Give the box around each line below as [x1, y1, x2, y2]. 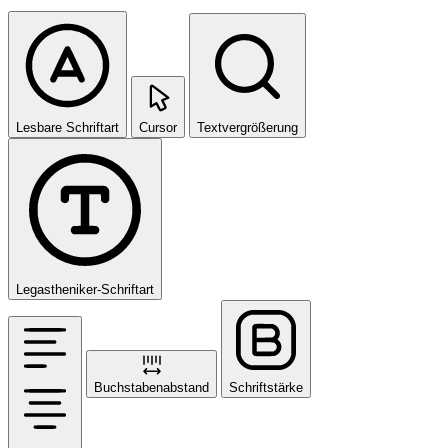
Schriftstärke [229, 380, 303, 396]
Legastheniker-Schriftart [16, 282, 154, 298]
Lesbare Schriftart [16, 120, 119, 136]
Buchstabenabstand [94, 380, 209, 396]
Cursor [139, 120, 177, 136]
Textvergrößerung [197, 120, 298, 136]
